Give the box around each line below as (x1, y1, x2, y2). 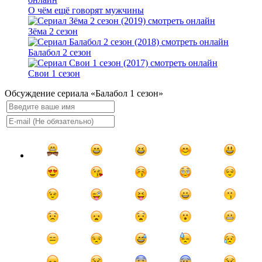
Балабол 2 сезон (28, 47, 91, 58)
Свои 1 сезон (28, 68, 80, 79)
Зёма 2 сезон (28, 26, 78, 37)
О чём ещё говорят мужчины (28, 5, 144, 16)
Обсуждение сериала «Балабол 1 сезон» (5, 88, 163, 99)
